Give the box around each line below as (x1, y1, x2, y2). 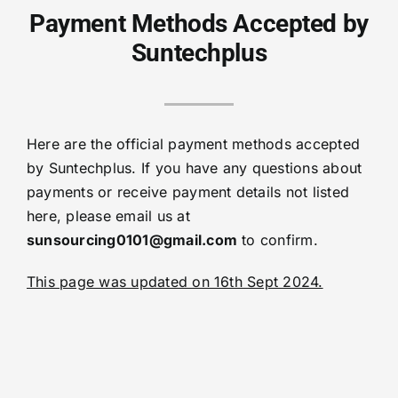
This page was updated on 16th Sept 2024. (26, 273, 323, 291)
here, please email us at (26, 207, 190, 226)
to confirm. (236, 231, 318, 250)
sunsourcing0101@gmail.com (26, 231, 237, 250)
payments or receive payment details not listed (26, 183, 350, 202)
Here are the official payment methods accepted (26, 135, 361, 154)
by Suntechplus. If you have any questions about (26, 159, 362, 178)
